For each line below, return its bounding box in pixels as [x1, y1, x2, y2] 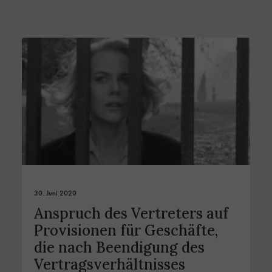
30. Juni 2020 [34, 188, 76, 199]
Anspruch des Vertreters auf [34, 204, 228, 223]
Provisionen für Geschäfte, [34, 221, 218, 240]
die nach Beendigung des [34, 238, 205, 257]
